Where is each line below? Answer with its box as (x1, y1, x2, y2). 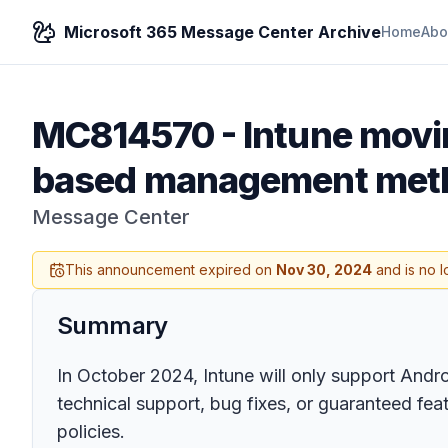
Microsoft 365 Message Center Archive (64, 22, 381, 42)
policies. (57, 421, 125, 442)
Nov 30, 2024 (276, 261, 372, 278)
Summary (57, 311, 168, 340)
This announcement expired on (65, 261, 276, 278)
